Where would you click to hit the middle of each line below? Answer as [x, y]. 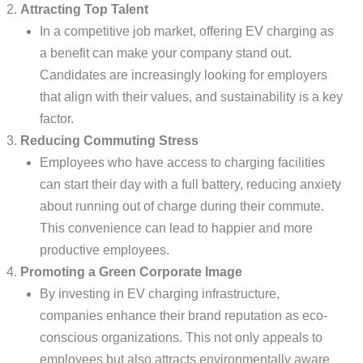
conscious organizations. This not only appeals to [181, 337]
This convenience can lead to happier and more [176, 228]
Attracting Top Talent [84, 9]
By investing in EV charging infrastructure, [159, 294]
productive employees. [104, 250]
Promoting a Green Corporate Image [131, 272]
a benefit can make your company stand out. [165, 53]
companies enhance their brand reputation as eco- [183, 316]
